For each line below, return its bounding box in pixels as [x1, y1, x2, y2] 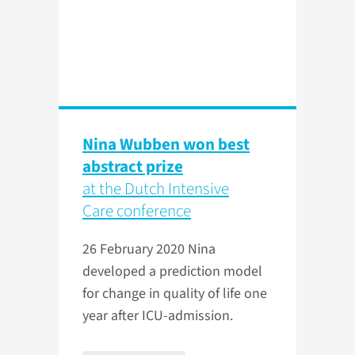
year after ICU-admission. [82, 306, 233, 326]
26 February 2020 [82, 239, 188, 260]
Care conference [82, 199, 191, 223]
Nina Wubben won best [82, 132, 250, 157]
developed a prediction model [82, 261, 262, 282]
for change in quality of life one [82, 284, 267, 304]
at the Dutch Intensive [82, 177, 229, 201]
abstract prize [82, 155, 183, 179]
